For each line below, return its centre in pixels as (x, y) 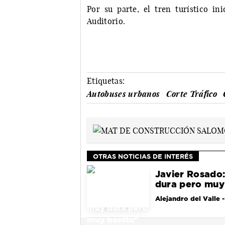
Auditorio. (106, 21)
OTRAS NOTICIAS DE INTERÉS (143, 156)
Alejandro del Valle (187, 199)
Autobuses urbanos (124, 94)
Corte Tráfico (191, 94)
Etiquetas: (106, 81)
